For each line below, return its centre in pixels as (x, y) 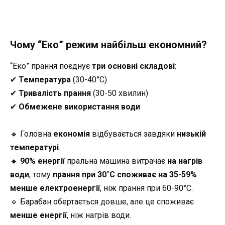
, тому (41, 175)
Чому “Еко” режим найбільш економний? (108, 44)
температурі (34, 148)
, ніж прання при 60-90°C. (146, 188)
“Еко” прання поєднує (51, 66)
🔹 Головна (32, 134)
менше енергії (38, 215)
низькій (191, 134)
